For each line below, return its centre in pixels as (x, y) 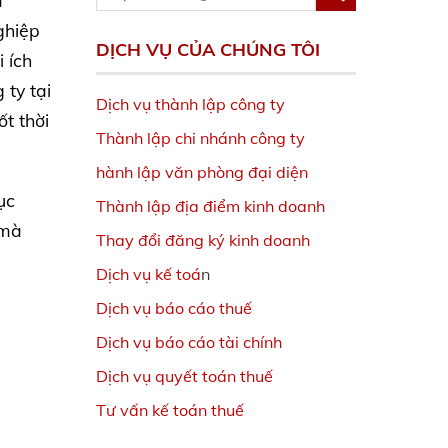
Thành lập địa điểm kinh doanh (210, 205)
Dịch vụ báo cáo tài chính (189, 341)
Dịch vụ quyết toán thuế (184, 375)
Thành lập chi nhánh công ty (200, 137)
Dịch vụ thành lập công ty (190, 103)
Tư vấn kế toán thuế (170, 409)
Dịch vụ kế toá (148, 273)
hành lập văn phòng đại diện (202, 171)
